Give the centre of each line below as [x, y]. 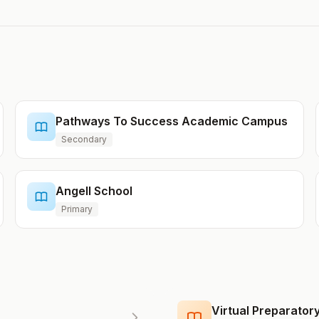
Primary [77, 209]
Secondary [84, 139]
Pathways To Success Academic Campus [172, 121]
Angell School [94, 191]
